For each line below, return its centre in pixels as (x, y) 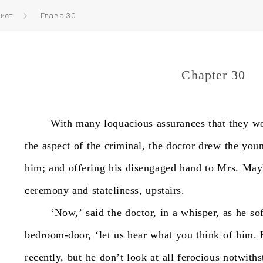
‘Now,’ (67, 213)
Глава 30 (58, 16)
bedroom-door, (58, 235)
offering (87, 168)
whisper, (200, 213)
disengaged (151, 168)
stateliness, (117, 190)
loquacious (129, 123)
